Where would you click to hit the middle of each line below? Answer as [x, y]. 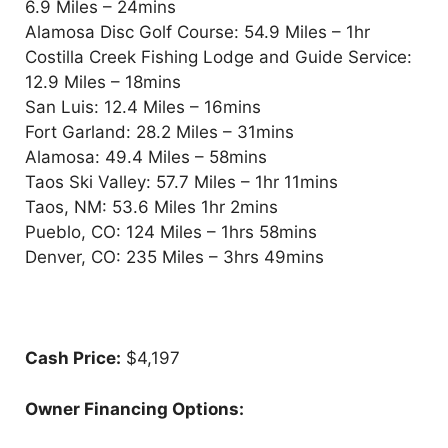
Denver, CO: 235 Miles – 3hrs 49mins [174, 257]
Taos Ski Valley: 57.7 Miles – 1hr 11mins [181, 182]
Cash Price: [73, 358]
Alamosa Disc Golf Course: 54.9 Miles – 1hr [197, 32]
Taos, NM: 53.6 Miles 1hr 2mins [151, 207]
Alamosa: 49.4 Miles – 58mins [146, 157]
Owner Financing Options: [136, 408]
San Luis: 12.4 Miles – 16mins [143, 107]
